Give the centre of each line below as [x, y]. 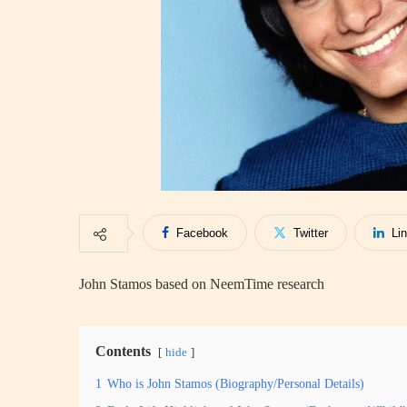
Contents [123, 351]
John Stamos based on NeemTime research [202, 284]
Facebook [202, 233]
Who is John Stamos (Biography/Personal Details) [236, 383]
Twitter [311, 233]
